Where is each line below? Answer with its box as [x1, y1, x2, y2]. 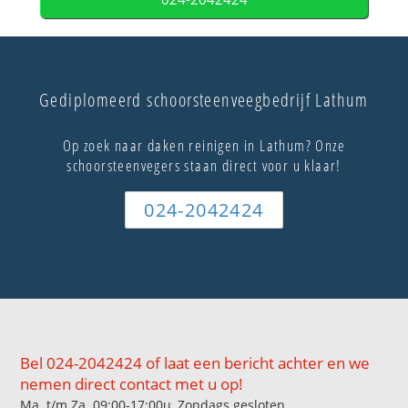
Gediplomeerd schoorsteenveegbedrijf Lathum [39, 87, 369, 113]
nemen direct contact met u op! [20, 372, 244, 394]
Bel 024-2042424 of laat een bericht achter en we [20, 352, 371, 373]
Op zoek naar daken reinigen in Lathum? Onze [62, 135, 346, 157]
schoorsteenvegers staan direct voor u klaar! [66, 155, 342, 177]
